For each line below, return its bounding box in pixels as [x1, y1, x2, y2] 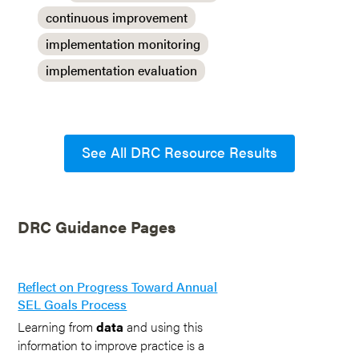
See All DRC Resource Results [82, 142, 277, 162]
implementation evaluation [46, 61, 198, 79]
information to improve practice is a [18, 336, 205, 354]
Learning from [18, 317, 97, 336]
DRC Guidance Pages [18, 215, 176, 238]
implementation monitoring [46, 34, 201, 53]
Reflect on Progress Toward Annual [18, 277, 218, 296]
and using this [123, 317, 204, 336]
